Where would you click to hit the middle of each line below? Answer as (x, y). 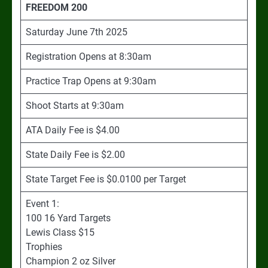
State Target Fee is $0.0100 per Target (106, 179)
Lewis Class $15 (60, 232)
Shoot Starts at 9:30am (75, 105)
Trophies (44, 246)
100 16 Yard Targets (68, 218)
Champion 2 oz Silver (71, 261)
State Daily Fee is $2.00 (75, 154)
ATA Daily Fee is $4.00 (73, 130)
